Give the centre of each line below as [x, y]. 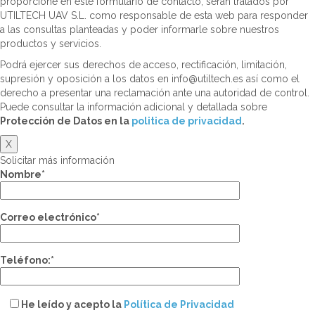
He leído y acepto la [72, 305]
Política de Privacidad [179, 305]
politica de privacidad [187, 121]
